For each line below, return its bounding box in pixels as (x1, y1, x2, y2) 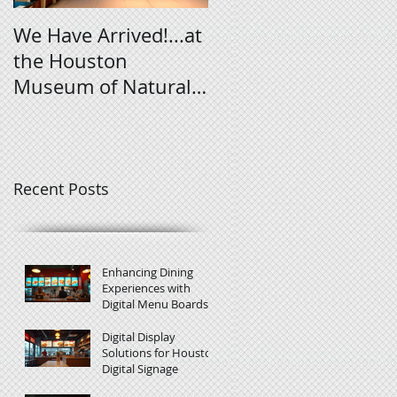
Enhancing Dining (102, 264, 193, 281)
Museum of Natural (13, 73, 191, 99)
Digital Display (102, 329, 175, 346)
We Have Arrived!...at (13, 21, 202, 48)
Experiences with (102, 280, 191, 297)
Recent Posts (13, 178, 109, 200)
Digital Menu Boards (102, 296, 208, 313)
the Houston (13, 47, 128, 74)
